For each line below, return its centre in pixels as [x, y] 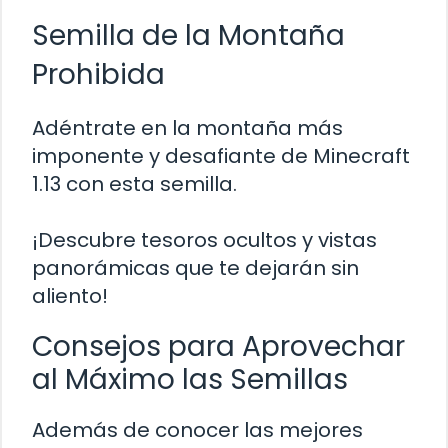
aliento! [70, 295]
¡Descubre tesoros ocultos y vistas [204, 239]
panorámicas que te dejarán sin [195, 267]
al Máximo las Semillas [190, 379]
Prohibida [98, 74]
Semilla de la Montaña [188, 35]
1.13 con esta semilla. [134, 183]
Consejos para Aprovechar [218, 346]
